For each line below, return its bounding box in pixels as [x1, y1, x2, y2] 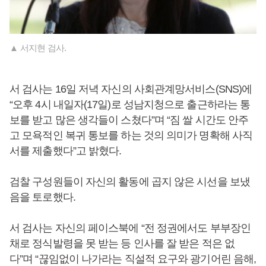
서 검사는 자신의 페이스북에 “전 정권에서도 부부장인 [9, 222, 251, 235]
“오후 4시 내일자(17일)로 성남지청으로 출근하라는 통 [9, 99, 251, 111]
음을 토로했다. [9, 191, 75, 204]
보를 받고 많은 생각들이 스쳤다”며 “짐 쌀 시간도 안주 [9, 114, 249, 126]
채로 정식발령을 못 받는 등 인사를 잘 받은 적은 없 [9, 237, 235, 250]
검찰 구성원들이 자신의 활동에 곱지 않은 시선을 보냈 [9, 176, 250, 188]
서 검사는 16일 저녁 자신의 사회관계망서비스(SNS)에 [9, 83, 252, 96]
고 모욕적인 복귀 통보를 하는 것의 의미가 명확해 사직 [9, 129, 253, 142]
